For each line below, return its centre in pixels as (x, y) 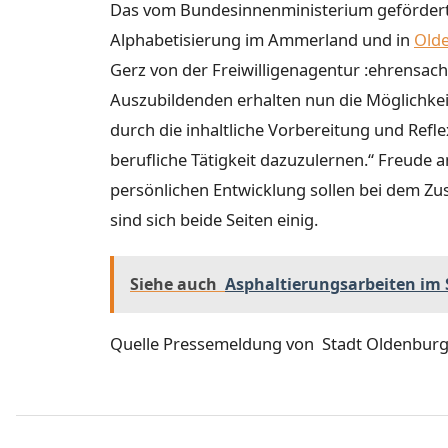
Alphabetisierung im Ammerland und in (262, 39)
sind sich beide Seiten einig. (214, 219)
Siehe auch (173, 284)
